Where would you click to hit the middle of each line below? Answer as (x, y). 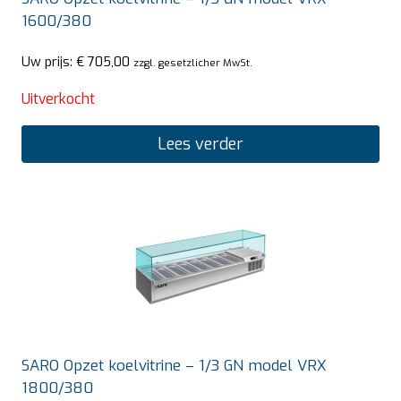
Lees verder (200, 145)
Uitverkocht (58, 99)
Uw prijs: (49, 62)
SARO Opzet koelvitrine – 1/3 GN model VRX (174, 366)
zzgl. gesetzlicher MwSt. (193, 63)
